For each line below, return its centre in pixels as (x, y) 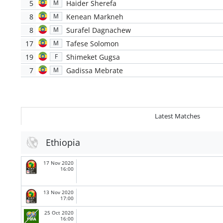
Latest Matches (177, 116)
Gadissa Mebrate (94, 70)
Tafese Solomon (92, 43)
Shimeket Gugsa (93, 57)
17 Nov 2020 (58, 163)
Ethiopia (63, 142)
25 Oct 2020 (59, 213)
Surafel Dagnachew (98, 30)
